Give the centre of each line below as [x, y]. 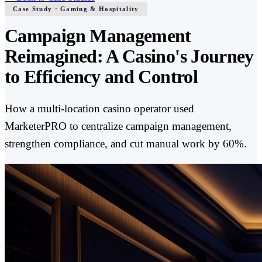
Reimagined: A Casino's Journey [129, 56]
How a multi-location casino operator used [99, 108]
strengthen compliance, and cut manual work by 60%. [126, 143]
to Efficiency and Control [101, 77]
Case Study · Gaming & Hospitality [76, 9]
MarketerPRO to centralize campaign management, [118, 126]
